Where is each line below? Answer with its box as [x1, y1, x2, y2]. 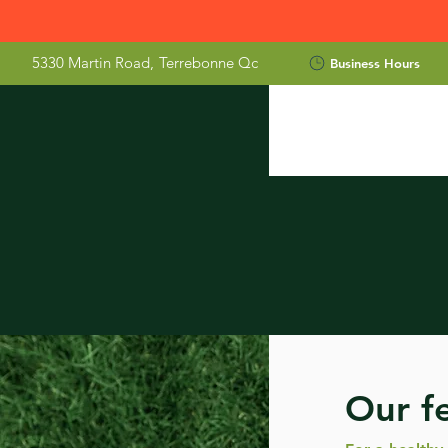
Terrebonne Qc [159, 53, 258, 72]
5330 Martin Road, [32, 53, 154, 72]
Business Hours [329, 55, 420, 71]
